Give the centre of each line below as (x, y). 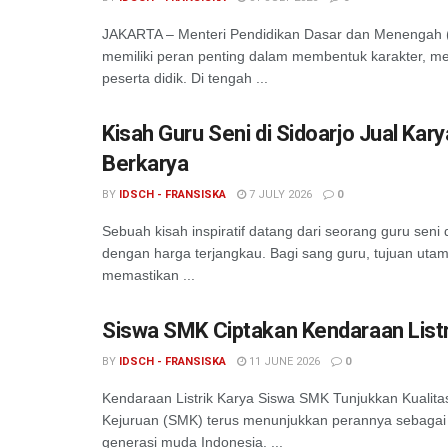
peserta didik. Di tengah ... (185, 78)
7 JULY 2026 (279, 194)
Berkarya (145, 163)
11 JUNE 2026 (283, 361)
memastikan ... (148, 275)
